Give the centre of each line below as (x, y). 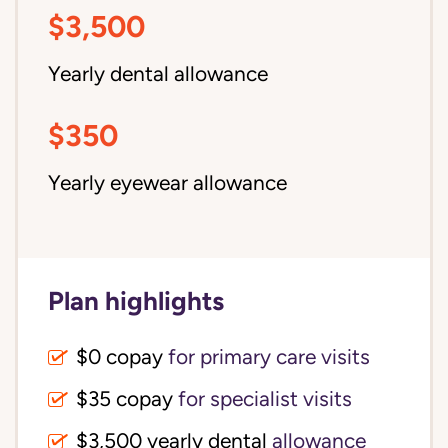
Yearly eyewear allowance (167, 183)
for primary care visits (266, 357)
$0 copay (119, 357)
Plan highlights (136, 300)
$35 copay (124, 399)
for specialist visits (262, 399)
